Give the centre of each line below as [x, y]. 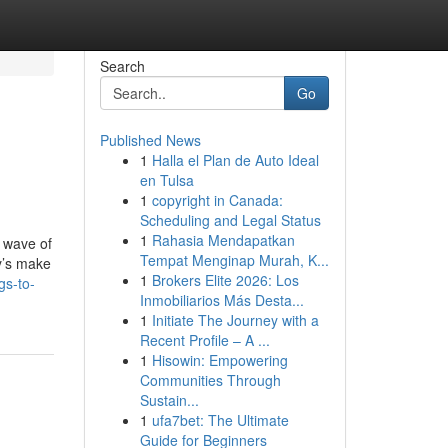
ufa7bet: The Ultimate [220, 420]
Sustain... [169, 400]
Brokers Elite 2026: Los [225, 280]
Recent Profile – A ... [204, 340]
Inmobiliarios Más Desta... [221, 300]
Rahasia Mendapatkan [223, 240]
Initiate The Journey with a [235, 320]
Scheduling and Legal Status [230, 220]
